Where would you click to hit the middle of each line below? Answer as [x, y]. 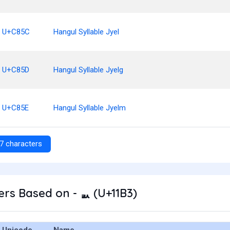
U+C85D [16, 70]
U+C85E [15, 108]
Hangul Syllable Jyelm [90, 108]
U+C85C [16, 32]
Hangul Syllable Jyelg [88, 70]
